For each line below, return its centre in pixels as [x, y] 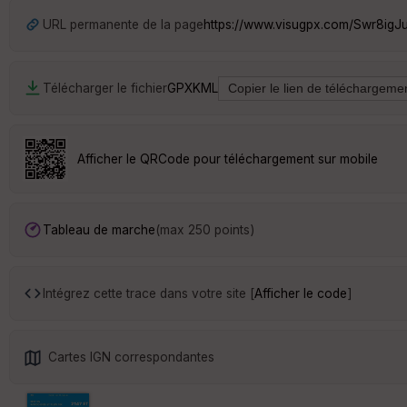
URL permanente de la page [123, 24]
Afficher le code [301, 293]
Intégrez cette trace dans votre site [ [149, 293]
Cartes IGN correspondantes [131, 357]
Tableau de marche [99, 229]
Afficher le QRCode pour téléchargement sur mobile [228, 159]
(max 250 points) [205, 229]
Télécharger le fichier [105, 88]
